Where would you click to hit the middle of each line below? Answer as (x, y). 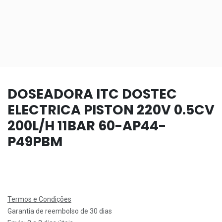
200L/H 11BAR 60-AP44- (87, 125)
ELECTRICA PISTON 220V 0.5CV (111, 110)
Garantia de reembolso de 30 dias (60, 211)
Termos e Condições (39, 199)
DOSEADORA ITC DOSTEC (92, 94)
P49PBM (35, 141)
